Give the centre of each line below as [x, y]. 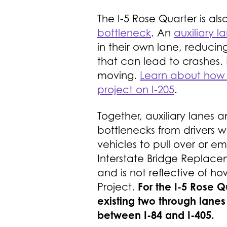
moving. [119, 75]
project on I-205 [136, 89]
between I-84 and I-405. [156, 215]
